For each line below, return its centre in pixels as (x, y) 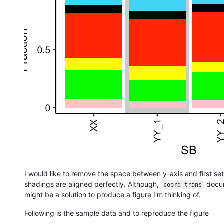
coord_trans (182, 185)
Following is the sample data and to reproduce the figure (117, 213)
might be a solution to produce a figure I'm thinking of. (113, 194)
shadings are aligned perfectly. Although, (93, 184)
